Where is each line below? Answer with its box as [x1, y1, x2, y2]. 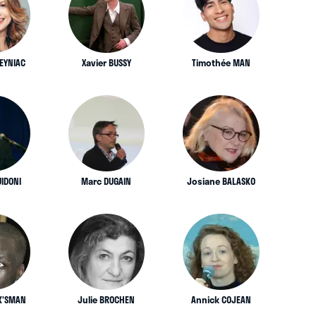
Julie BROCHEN [78, 292, 135, 307]
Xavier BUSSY [81, 55, 131, 70]
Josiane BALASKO [187, 174, 256, 188]
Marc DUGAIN [81, 174, 132, 188]
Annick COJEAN [191, 292, 252, 307]
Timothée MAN [192, 55, 251, 70]
